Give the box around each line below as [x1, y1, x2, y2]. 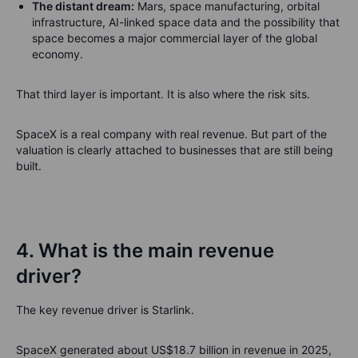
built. [16, 159, 42, 173]
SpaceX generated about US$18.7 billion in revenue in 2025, [16, 343, 332, 356]
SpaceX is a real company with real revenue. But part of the [16, 127, 327, 141]
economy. [32, 47, 83, 61]
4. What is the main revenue [16, 239, 274, 262]
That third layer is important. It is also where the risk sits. [16, 87, 310, 101]
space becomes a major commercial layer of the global [32, 31, 317, 45]
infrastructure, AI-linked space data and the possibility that [32, 15, 340, 29]
